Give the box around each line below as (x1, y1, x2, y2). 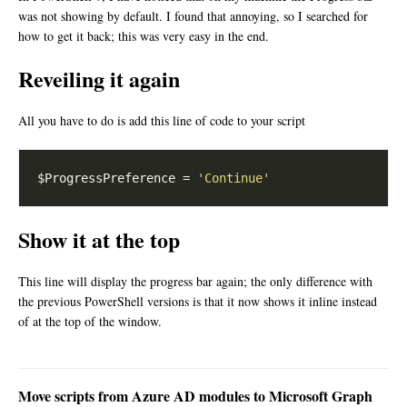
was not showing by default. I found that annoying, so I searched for (18, 6, 368, 25)
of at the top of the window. (18, 312, 162, 330)
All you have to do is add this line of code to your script (18, 111, 305, 129)
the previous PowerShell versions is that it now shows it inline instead (18, 292, 377, 310)
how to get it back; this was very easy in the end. (18, 26, 269, 45)
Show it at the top (18, 223, 180, 255)
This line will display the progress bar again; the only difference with (18, 272, 372, 290)
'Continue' (197, 170, 270, 185)
